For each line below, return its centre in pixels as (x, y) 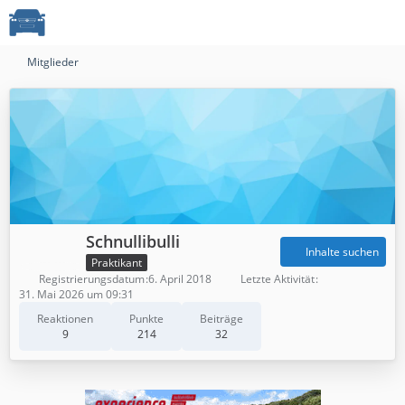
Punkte (146, 318)
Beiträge (221, 318)
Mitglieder (53, 62)
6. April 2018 (180, 278)
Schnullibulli (133, 241)
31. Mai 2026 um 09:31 (76, 294)
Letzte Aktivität (278, 278)
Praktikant (117, 262)
